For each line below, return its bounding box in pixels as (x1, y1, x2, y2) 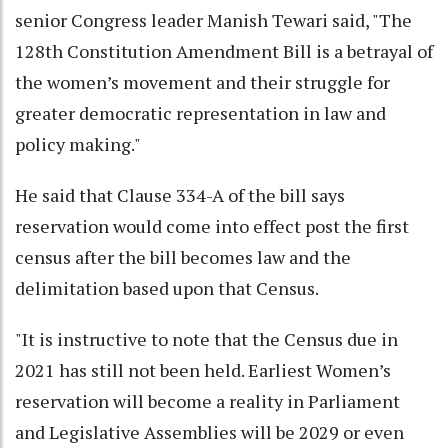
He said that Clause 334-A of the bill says (15, 183, 345, 208)
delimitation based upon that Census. (15, 276, 319, 301)
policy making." (15, 132, 141, 157)
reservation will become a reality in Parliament (15, 389, 400, 414)
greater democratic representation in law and (15, 101, 386, 126)
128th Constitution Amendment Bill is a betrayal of (15, 39, 433, 64)
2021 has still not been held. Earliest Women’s (15, 358, 391, 383)
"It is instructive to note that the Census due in (15, 327, 398, 352)
